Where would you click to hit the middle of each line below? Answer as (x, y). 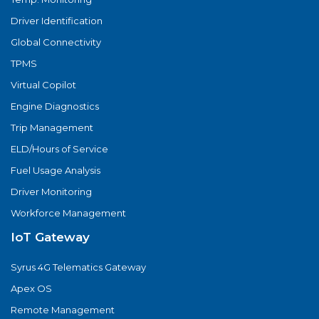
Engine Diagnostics (55, 106)
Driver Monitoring (51, 191)
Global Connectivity (56, 42)
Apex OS (31, 288)
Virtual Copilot (43, 84)
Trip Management (52, 127)
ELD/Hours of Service (59, 148)
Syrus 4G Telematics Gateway (78, 267)
